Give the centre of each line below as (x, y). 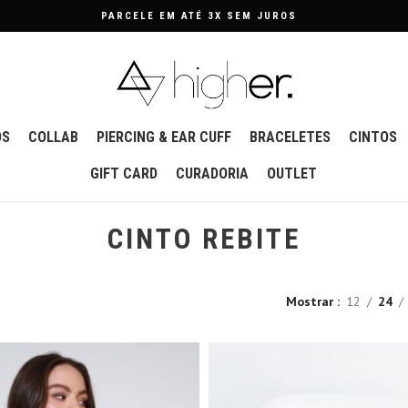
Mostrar (311, 302)
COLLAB (54, 137)
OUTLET (292, 173)
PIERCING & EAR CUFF (164, 137)
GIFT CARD (124, 173)
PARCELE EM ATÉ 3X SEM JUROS (199, 16)
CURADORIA (213, 173)
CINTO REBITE (204, 239)
